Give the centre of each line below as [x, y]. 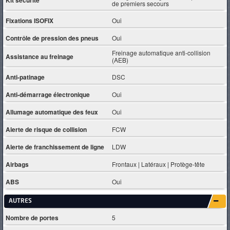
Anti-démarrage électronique [48, 94]
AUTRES [20, 201]
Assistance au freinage [40, 56]
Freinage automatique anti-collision [161, 53]
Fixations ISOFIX [30, 20]
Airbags [17, 164]
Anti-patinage [25, 77]
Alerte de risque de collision [46, 129]
